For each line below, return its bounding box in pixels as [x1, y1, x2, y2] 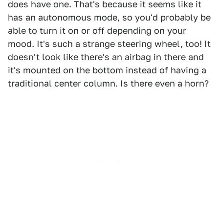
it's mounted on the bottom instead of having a [8, 65, 206, 75]
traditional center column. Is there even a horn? [8, 78, 209, 88]
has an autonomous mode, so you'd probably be [8, 12, 211, 22]
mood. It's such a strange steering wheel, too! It [8, 38, 211, 49]
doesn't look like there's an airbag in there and [8, 51, 204, 62]
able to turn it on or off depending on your [8, 25, 186, 36]
